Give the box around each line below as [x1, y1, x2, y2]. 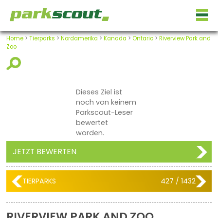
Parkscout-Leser [76, 107, 133, 117]
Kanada [103, 35, 127, 43]
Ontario [132, 35, 153, 43]
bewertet [76, 117, 109, 127]
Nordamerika [60, 35, 98, 43]
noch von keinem [76, 97, 137, 107]
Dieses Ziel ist [76, 87, 123, 97]
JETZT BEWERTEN [12, 146, 76, 157]
